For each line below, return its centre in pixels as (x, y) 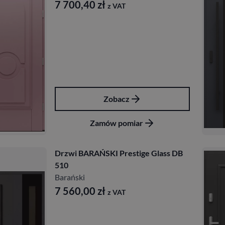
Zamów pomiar (116, 123)
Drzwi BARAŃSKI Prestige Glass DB (119, 153)
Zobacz (116, 99)
